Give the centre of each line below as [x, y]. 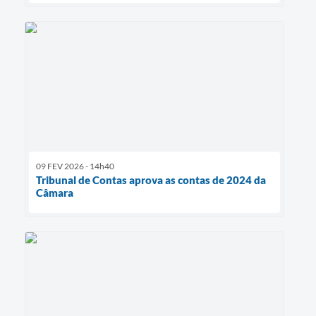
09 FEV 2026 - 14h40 [75, 166]
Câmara [55, 193]
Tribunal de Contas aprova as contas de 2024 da [151, 180]
